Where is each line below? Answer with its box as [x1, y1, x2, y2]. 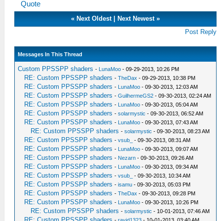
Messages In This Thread [18, 51, 83, 57]
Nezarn [118, 154, 136, 161]
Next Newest [117, 14, 155, 22]
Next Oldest [76, 14, 112, 22]
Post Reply [185, 28, 217, 36]
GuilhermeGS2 [118, 92, 154, 99]
